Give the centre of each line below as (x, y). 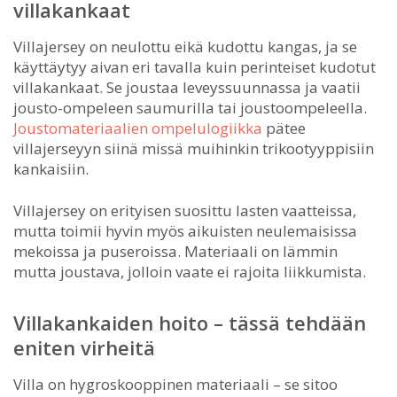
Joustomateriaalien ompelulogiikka (138, 128)
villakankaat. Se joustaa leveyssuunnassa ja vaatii (187, 87)
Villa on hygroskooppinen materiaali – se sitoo (175, 384)
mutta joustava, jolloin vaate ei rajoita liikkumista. (190, 271)
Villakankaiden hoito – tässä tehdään (190, 322)
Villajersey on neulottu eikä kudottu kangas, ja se (185, 46)
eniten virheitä (84, 347)
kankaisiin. (51, 168)
